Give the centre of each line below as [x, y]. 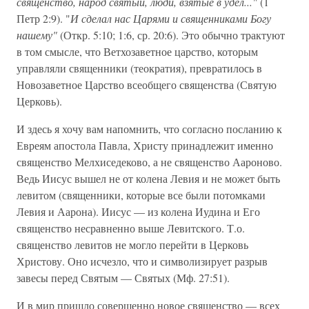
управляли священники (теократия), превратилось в [139, 68]
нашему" [37, 35]
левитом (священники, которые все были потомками [141, 195]
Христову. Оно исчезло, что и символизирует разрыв [142, 261]
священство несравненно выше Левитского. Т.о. [131, 228]
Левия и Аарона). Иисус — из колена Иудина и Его [138, 211]
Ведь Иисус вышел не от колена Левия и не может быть [148, 178]
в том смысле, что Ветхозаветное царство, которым [137, 51]
